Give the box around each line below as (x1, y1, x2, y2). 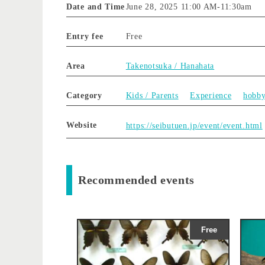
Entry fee (66, 31, 104, 41)
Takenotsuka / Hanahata (125, 61, 215, 70)
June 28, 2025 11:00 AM (125, 2, 218, 11)
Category (66, 91, 102, 100)
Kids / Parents (125, 91, 179, 100)
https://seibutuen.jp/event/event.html (125, 121, 263, 131)
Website (66, 120, 97, 130)
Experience (190, 91, 232, 100)
